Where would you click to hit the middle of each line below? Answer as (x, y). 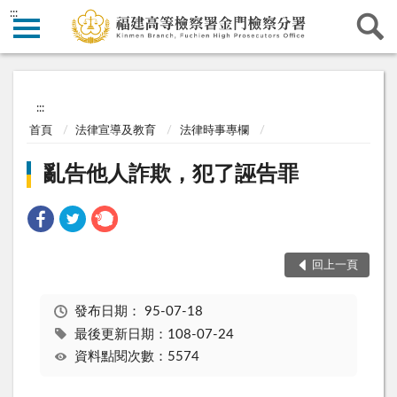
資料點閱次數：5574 (136, 357)
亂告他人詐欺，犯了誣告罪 (171, 175)
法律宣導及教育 (116, 130)
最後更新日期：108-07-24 (154, 334)
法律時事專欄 (214, 130)
